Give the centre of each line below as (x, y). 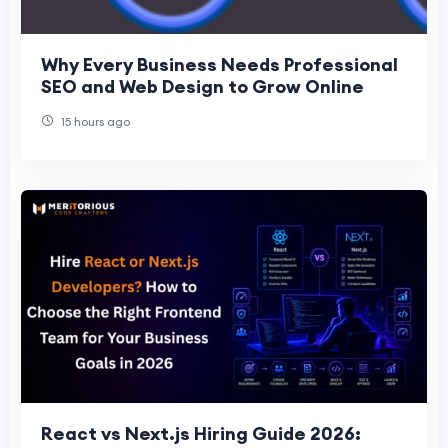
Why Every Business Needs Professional (219, 65)
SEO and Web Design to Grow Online (202, 87)
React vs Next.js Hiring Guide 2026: (201, 434)
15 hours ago (94, 122)
